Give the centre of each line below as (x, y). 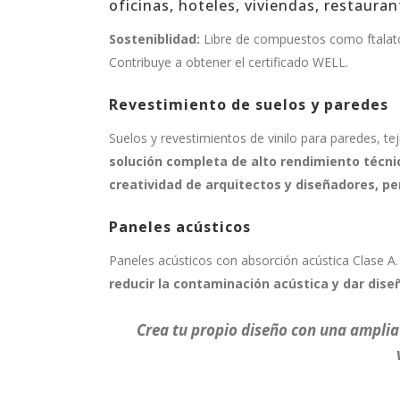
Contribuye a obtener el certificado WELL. (229, 62)
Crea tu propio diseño (212, 330)
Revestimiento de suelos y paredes (249, 105)
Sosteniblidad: (156, 39)
